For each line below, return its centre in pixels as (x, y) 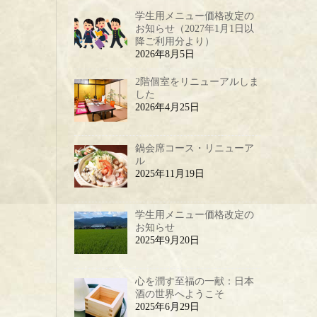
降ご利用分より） (174, 41)
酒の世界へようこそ (179, 294)
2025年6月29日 (167, 306)
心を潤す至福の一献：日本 (194, 281)
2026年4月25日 (167, 108)
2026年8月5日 (165, 54)
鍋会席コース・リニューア (194, 149)
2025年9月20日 (167, 240)
